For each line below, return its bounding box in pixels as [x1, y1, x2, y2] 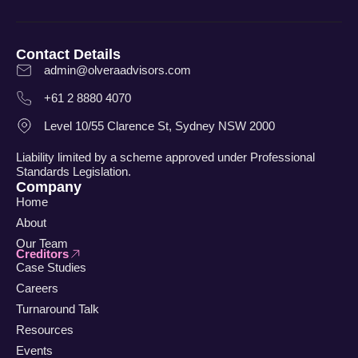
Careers [16, 281, 58, 296]
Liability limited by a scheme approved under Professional [16, 149, 315, 164]
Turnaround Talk [16, 302, 99, 316]
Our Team [16, 236, 68, 250]
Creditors [16, 246, 69, 261]
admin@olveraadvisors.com [44, 62, 191, 77]
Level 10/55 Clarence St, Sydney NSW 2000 [44, 118, 275, 133]
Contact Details [16, 46, 121, 62]
